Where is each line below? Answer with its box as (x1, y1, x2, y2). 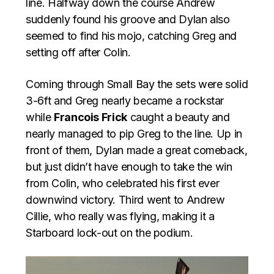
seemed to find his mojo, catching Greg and (26, 29, 237, 43)
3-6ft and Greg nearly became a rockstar (26, 94, 224, 108)
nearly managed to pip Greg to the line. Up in (26, 127, 242, 141)
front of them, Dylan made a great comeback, (26, 144, 248, 157)
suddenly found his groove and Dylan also (26, 13, 230, 26)
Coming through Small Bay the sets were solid (26, 78, 248, 91)
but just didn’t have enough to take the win (26, 160, 232, 174)
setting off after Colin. (26, 46, 131, 59)
